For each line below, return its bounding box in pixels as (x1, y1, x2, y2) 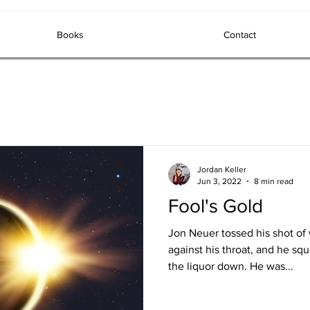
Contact (224, 29, 256, 40)
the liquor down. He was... (168, 260, 293, 272)
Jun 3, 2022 (197, 176, 241, 186)
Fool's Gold (168, 195, 263, 217)
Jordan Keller (197, 165, 246, 174)
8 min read (254, 176, 293, 186)
